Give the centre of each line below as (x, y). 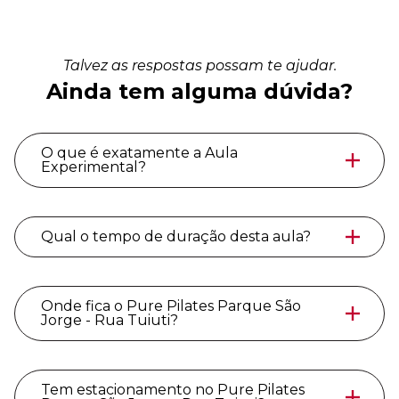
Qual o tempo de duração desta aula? (176, 237)
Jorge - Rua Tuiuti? (110, 321)
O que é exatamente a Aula (139, 153)
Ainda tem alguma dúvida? (199, 92)
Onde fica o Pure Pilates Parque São (171, 306)
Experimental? (94, 167)
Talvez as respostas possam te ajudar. (199, 66)
